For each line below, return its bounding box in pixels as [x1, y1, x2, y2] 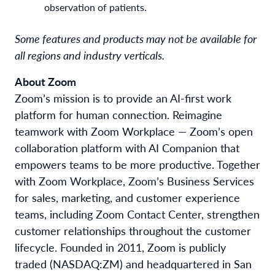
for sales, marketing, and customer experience [15, 189, 240, 205]
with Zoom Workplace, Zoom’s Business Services [15, 172, 254, 188]
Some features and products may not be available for [15, 30, 257, 46]
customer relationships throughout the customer [15, 222, 251, 238]
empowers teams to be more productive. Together [15, 156, 260, 172]
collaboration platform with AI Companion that [15, 139, 239, 155]
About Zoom [15, 73, 76, 89]
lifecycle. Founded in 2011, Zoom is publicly [15, 239, 226, 255]
